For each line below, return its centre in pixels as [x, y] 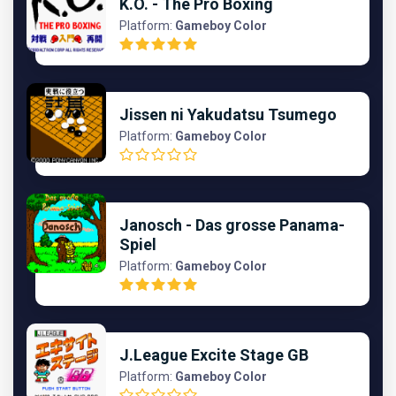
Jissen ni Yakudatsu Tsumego [228, 114]
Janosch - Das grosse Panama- [232, 225]
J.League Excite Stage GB [214, 354]
